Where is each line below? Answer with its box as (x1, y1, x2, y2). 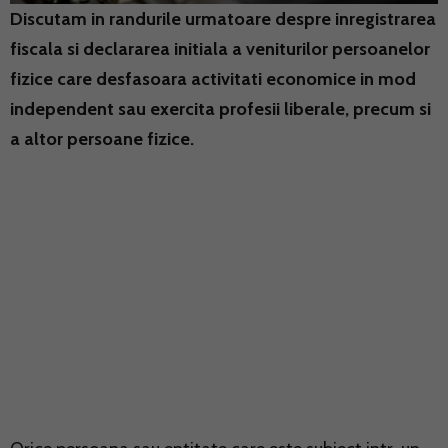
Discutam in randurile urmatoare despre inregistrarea (10, 7, 436, 30)
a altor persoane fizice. (10, 127, 194, 150)
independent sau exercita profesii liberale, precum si (10, 97, 431, 120)
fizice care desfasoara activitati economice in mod (10, 67, 416, 90)
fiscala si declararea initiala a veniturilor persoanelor (10, 37, 430, 60)
